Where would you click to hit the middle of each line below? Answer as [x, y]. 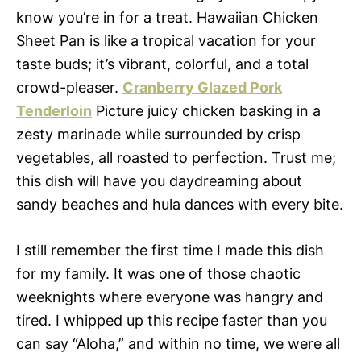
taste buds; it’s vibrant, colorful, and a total [162, 64]
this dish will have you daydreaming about [159, 181]
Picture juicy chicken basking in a [206, 111]
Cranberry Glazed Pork [202, 87]
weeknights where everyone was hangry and [170, 297]
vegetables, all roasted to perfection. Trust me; [176, 158]
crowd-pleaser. [69, 87]
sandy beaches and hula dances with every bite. [180, 204]
